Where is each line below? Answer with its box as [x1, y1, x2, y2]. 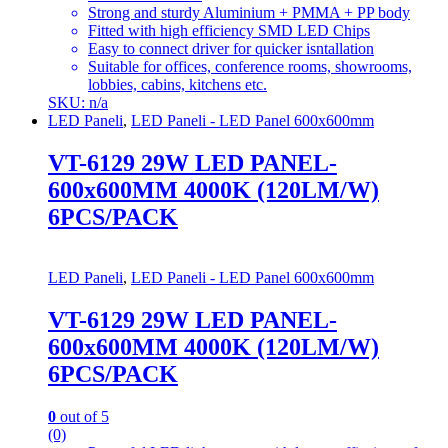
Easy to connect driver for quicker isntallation [88, 40, 374, 58]
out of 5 [56, 407, 109, 425]
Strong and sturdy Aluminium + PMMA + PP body [88, 4, 410, 22]
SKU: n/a [48, 94, 108, 112]
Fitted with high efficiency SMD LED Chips [88, 22, 370, 40]
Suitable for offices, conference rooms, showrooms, [88, 58, 412, 76]
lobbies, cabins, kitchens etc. [88, 76, 267, 94]
